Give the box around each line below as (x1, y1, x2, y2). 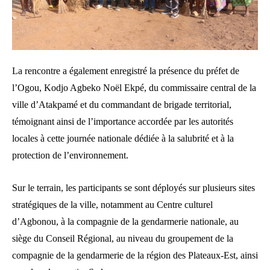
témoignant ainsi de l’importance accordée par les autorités (12, 116, 233, 127)
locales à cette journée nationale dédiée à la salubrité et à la (12, 133, 234, 143)
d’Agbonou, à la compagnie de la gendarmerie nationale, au (12, 216, 239, 227)
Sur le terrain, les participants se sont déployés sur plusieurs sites (12, 182, 255, 193)
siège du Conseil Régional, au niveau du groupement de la (12, 233, 233, 243)
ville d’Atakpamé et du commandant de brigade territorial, (12, 99, 231, 110)
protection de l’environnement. (12, 149, 128, 160)
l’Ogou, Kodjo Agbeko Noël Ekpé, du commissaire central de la (12, 82, 256, 93)
